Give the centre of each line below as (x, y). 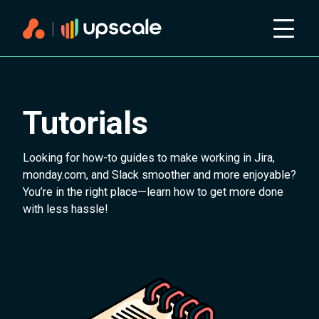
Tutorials (85, 123)
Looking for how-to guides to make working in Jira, (149, 158)
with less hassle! (66, 209)
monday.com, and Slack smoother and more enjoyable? (159, 175)
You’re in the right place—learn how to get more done (153, 192)
